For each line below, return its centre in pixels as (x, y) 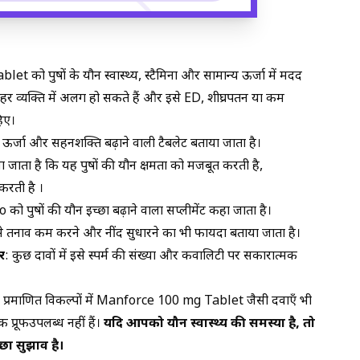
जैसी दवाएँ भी (278, 301)
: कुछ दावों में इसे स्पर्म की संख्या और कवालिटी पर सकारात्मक (151, 256)
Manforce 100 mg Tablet (170, 301)
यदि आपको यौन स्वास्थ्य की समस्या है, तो (209, 324)
